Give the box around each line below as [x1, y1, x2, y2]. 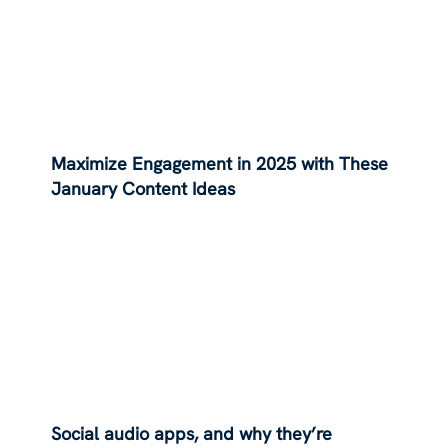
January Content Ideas [51, 176, 236, 200]
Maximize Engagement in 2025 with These [51, 151, 389, 175]
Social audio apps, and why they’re [51, 422, 333, 446]
